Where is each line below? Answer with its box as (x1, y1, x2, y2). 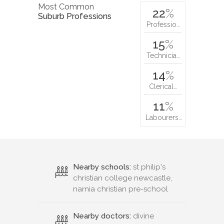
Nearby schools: (73, 162, 131, 172)
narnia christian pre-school (73, 184, 168, 194)
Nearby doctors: (73, 211, 131, 221)
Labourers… (145, 113, 182, 122)
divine (131, 211, 154, 221)
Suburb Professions (38, 11, 111, 21)
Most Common (38, 2, 94, 12)
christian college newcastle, (73, 173, 172, 183)
